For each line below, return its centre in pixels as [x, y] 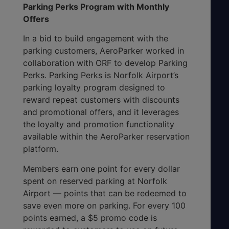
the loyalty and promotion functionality [99, 124]
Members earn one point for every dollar [101, 168]
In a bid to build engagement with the [96, 39]
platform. [41, 149]
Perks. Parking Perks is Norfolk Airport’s [101, 75]
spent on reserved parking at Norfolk [95, 181]
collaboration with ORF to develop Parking [105, 63]
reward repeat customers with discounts [101, 100]
